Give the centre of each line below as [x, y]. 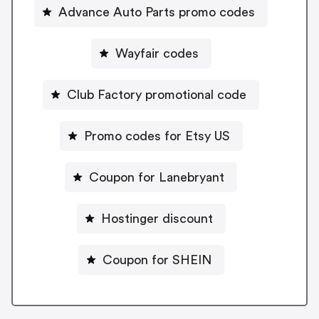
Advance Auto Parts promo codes [157, 12]
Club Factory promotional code [157, 94]
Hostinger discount [157, 218]
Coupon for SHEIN [157, 260]
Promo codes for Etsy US [157, 136]
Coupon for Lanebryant [157, 177]
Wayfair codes [157, 53]
